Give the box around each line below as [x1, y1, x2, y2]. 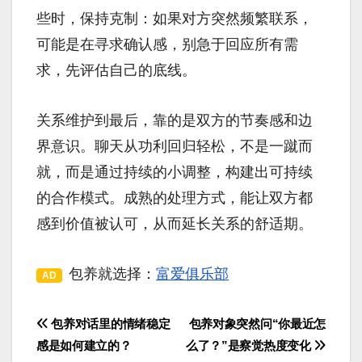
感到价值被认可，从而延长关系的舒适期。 [36, 216, 313, 233]
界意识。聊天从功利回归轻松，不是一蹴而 [36, 138, 313, 155]
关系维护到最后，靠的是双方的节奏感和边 [36, 112, 313, 129]
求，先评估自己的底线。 [36, 62, 196, 79]
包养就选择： [69, 266, 156, 283]
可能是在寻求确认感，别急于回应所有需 [36, 36, 298, 53]
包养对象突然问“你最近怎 [188, 317, 326, 331]
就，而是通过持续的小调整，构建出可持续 [36, 164, 313, 181]
